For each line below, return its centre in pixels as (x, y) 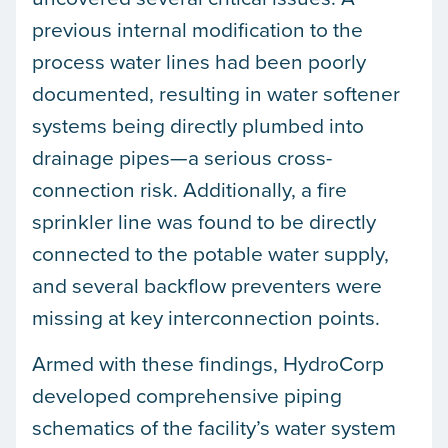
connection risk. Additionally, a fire (189, 188)
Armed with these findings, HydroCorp (208, 363)
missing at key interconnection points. (206, 316)
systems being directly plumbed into (198, 124)
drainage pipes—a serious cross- (182, 156)
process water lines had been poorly (199, 60)
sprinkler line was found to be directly (204, 220)
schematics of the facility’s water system (214, 427)
